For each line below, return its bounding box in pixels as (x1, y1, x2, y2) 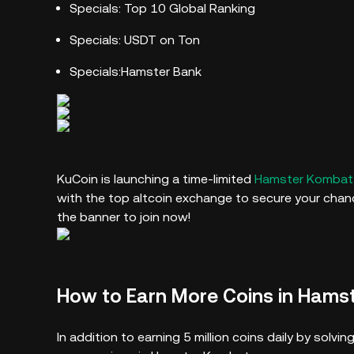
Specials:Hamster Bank (70, 64, 201, 79)
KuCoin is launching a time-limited (57, 171, 254, 186)
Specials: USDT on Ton (70, 32, 203, 47)
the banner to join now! (57, 209, 190, 224)
